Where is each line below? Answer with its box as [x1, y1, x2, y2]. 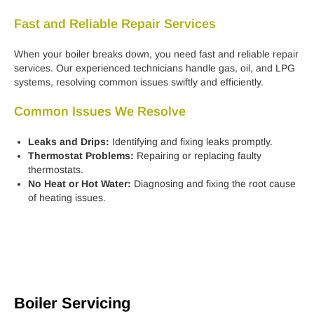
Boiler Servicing [14, 294, 130, 313]
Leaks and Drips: [28, 136, 109, 148]
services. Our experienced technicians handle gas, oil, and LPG [14, 62, 295, 74]
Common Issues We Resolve [14, 104, 186, 119]
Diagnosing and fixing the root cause [131, 178, 296, 190]
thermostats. [28, 164, 83, 176]
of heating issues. [28, 192, 106, 204]
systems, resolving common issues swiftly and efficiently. [14, 76, 264, 88]
